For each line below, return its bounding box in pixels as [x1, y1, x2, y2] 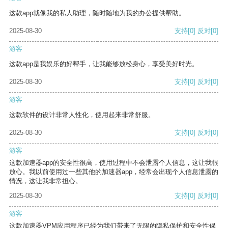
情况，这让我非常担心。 [9, 177, 82, 185]
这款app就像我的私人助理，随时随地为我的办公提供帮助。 [9, 9, 185, 17]
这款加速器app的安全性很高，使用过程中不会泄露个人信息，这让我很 [9, 159, 218, 167]
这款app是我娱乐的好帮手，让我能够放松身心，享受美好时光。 [9, 60, 198, 68]
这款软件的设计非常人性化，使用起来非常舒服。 [9, 111, 155, 119]
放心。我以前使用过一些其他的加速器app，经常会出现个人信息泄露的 [9, 168, 218, 176]
